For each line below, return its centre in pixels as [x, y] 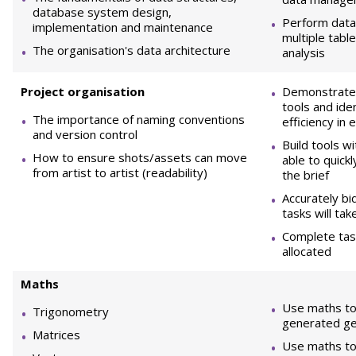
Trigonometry [71, 311]
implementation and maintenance [123, 27]
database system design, [102, 12]
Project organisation [83, 91]
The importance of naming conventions [139, 119]
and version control [85, 134]
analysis [304, 52]
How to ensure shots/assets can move [140, 157]
